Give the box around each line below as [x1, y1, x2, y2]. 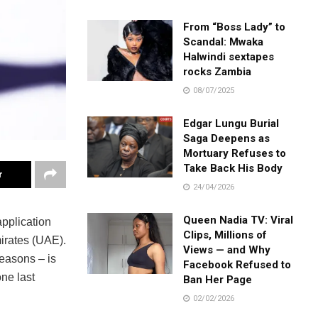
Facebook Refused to [183, 258, 292, 271]
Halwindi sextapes [183, 50, 275, 63]
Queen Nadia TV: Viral [183, 213, 294, 226]
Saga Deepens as [183, 131, 270, 145]
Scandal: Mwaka [183, 35, 264, 48]
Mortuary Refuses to [183, 146, 287, 160]
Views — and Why [183, 243, 271, 256]
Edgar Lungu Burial [183, 116, 280, 130]
